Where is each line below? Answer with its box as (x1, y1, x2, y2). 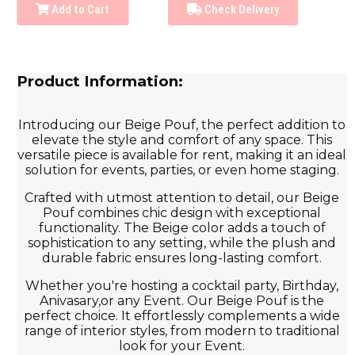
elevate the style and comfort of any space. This (32, 132, 333, 148)
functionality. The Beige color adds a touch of (38, 220, 326, 236)
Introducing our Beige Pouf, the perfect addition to (18, 117, 346, 133)
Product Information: (17, 71, 184, 90)
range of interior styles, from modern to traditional (24, 323, 340, 339)
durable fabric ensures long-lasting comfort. (42, 250, 323, 266)
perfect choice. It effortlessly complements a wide (24, 308, 341, 324)
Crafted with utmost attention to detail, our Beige (25, 190, 340, 206)
